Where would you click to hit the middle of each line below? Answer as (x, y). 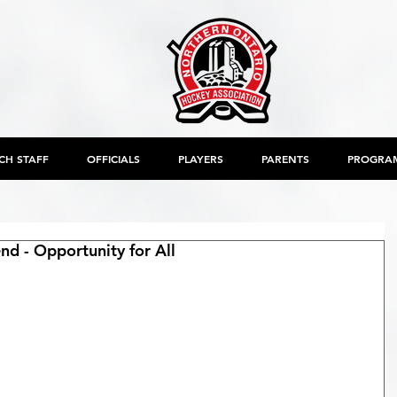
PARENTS (285, 159)
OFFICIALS (113, 159)
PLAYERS (200, 159)
